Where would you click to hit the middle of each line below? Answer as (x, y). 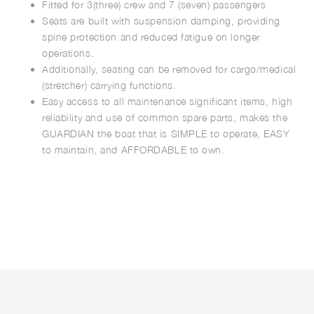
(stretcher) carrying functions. (109, 85)
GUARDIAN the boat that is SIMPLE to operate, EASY (166, 133)
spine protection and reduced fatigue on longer (151, 36)
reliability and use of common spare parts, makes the (165, 117)
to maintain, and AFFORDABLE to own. (134, 149)
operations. (68, 53)
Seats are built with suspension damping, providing (161, 20)
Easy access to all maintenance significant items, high (168, 101)
